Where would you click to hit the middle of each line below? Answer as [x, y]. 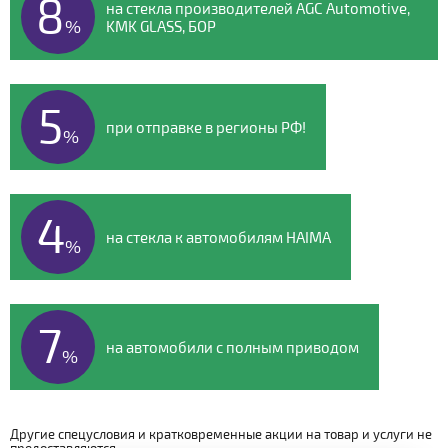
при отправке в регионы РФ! [206, 127]
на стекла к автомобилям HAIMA [218, 237]
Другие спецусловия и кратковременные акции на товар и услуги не [221, 434]
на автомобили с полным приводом [232, 347]
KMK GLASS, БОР [161, 26]
